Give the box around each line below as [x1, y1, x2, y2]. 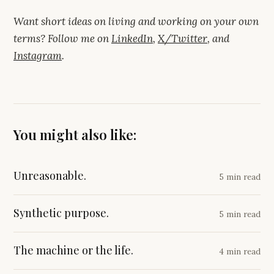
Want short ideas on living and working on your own [13, 14, 259, 28]
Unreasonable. [13, 168, 86, 183]
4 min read [219, 245, 261, 257]
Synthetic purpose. [13, 205, 109, 220]
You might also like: [13, 125, 136, 144]
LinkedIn [111, 31, 153, 45]
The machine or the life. [13, 242, 133, 257]
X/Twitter [158, 31, 207, 45]
